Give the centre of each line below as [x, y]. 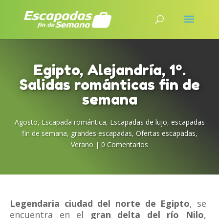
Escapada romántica [74, 122]
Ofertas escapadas [165, 133]
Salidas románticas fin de [109, 85]
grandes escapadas [101, 133]
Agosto [26, 122]
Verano [82, 144]
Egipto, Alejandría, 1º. [109, 70]
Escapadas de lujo [138, 122]
